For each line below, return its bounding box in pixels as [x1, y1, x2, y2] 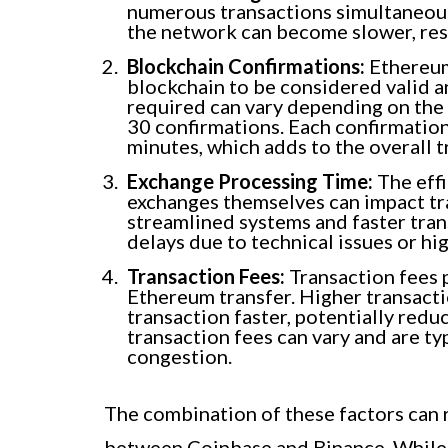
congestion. [127, 343, 232, 368]
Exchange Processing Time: [127, 168, 373, 193]
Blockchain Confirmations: [127, 53, 365, 78]
